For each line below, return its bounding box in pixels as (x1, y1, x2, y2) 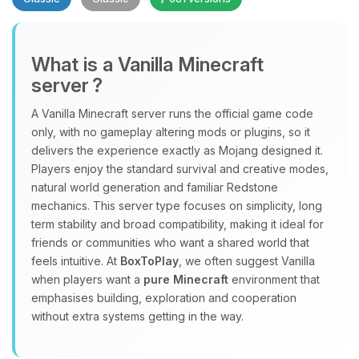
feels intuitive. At (31, 254, 120, 268)
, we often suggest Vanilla (179, 254, 315, 268)
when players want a (31, 272, 143, 286)
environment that (228, 272, 320, 286)
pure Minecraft (143, 272, 228, 286)
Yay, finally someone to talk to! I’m (90, 123, 270, 139)
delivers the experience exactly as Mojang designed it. (31, 143, 323, 157)
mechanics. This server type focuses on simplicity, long (31, 199, 322, 212)
